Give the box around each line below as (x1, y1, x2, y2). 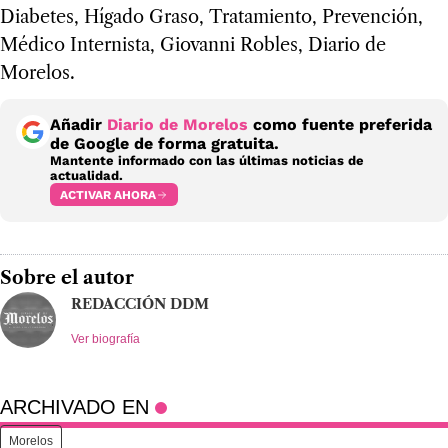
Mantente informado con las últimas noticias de (50, 153, 364, 169)
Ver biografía (71, 332, 140, 347)
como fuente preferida (248, 115, 432, 135)
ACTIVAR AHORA (60, 187, 156, 202)
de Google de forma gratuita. (50, 134, 279, 154)
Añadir (50, 115, 107, 135)
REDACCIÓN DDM (71, 295, 209, 314)
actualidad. (50, 168, 123, 184)
